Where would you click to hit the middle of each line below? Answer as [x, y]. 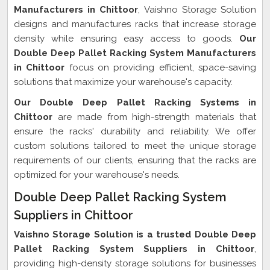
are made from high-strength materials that [157, 117]
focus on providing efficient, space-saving [161, 67]
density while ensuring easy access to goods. [127, 39]
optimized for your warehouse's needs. [97, 175]
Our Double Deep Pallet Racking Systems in [135, 102]
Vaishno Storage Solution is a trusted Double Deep [135, 234]
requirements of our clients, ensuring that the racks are [135, 160]
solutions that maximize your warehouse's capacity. [123, 82]
